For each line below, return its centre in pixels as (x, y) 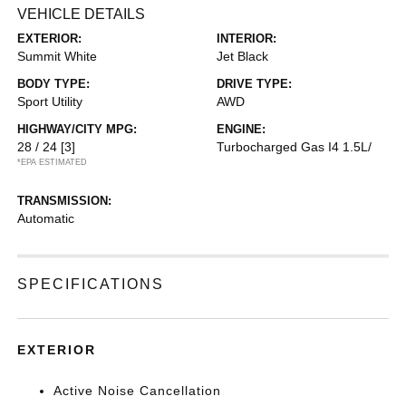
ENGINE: (241, 129)
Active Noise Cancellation (138, 390)
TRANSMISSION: (65, 200)
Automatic (46, 218)
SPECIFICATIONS (91, 284)
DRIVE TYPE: (254, 83)
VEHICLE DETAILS (82, 14)
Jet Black (242, 56)
